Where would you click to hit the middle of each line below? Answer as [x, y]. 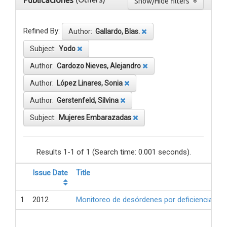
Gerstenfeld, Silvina [88, 101]
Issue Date [50, 173]
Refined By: [42, 31]
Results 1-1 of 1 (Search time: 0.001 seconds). [113, 152]
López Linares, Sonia [90, 83]
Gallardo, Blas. [118, 32]
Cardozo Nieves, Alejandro [99, 66]
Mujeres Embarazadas [95, 118]
